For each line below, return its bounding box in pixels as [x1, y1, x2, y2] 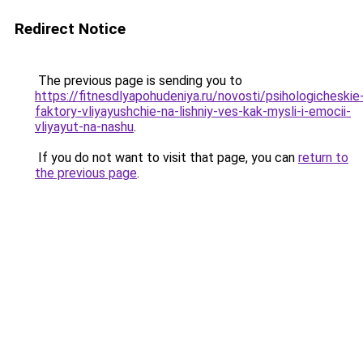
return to [298, 150, 348, 165]
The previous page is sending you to [35, 73, 242, 88]
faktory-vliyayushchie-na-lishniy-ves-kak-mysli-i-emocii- [35, 104, 351, 119]
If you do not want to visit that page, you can [35, 150, 298, 165]
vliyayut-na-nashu [35, 119, 134, 135]
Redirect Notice [15, 19, 126, 38]
